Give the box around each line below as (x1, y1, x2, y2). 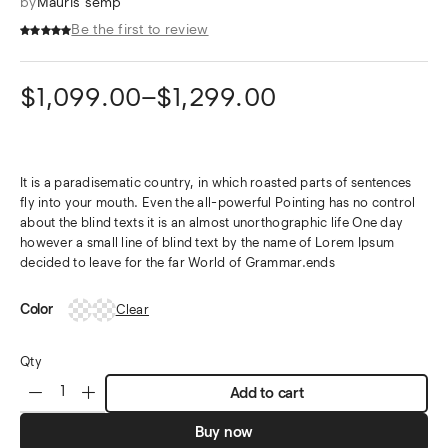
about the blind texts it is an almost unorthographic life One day (20, 215, 404, 230)
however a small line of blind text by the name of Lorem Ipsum (20, 235, 395, 250)
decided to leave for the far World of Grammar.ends (20, 255, 335, 270)
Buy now (195, 423, 253, 441)
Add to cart (229, 384, 304, 402)
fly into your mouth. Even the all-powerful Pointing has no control (20, 195, 416, 210)
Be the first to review (71, 21, 209, 38)
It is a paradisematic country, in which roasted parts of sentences (20, 175, 412, 190)
